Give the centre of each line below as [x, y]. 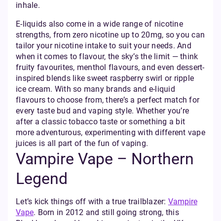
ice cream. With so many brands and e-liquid [95, 89]
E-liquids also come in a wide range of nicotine [99, 24]
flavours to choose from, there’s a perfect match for [108, 100]
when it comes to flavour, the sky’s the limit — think [107, 56]
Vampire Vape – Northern [105, 159]
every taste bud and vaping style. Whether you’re [102, 111]
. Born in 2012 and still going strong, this [106, 212]
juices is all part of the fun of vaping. [82, 143]
